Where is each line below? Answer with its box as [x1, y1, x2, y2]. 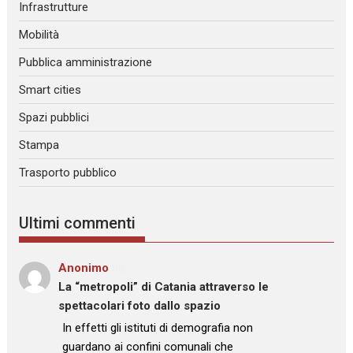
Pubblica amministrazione [19, 54, 153, 69]
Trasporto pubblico [19, 165, 117, 180]
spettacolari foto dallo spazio [58, 299, 221, 314]
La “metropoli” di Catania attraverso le [58, 280, 269, 295]
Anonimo [58, 261, 110, 276]
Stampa [19, 137, 60, 152]
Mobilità [19, 27, 60, 42]
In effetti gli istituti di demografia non [62, 321, 254, 336]
